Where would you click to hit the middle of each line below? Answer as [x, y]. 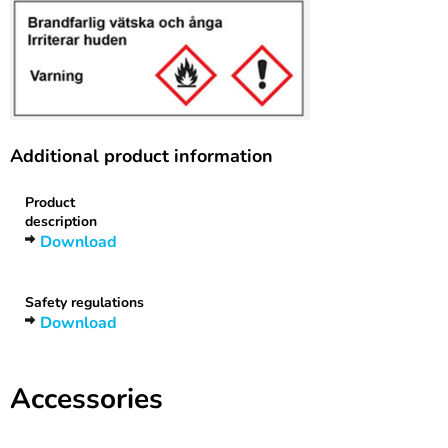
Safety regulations [84, 302]
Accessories [86, 399]
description [61, 221]
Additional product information [141, 156]
